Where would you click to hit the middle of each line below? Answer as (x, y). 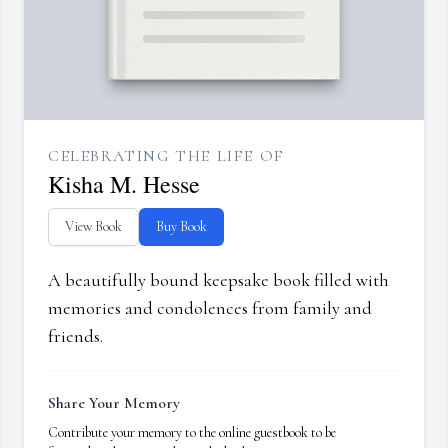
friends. (75, 336)
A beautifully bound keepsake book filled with (218, 280)
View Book (93, 227)
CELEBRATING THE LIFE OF (166, 156)
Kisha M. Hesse (124, 184)
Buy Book (181, 227)
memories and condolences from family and (210, 308)
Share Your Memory (114, 403)
